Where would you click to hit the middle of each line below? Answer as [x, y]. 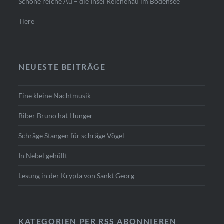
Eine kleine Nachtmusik [55, 96]
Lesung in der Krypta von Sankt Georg [77, 176]
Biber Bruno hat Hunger [56, 116]
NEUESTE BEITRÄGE [62, 67]
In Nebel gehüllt [43, 156]
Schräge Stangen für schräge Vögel [72, 136]
